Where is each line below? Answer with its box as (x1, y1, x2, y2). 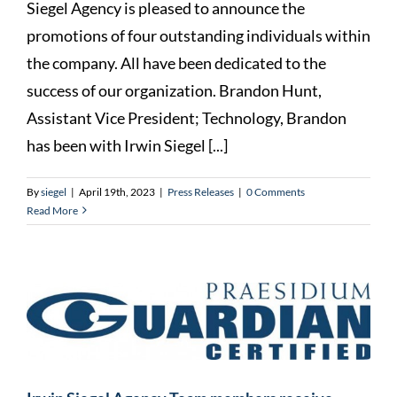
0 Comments (246, 184, 305, 198)
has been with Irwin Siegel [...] (27, 135, 228, 155)
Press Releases (167, 184, 234, 198)
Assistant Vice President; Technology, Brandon (27, 107, 346, 128)
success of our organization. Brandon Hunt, (27, 80, 322, 100)
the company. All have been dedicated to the (27, 52, 326, 73)
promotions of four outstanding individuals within (27, 25, 370, 45)
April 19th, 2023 (79, 184, 155, 198)
